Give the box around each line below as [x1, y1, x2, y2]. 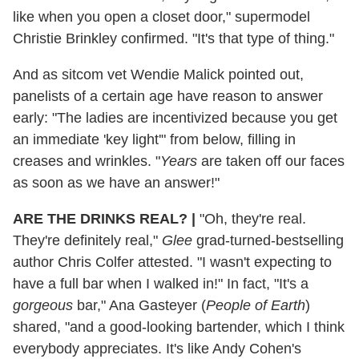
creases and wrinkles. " [13, 152, 160, 169]
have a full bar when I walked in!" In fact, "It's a [13, 275, 309, 292]
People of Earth [206, 296, 305, 313]
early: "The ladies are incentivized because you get [13, 109, 337, 126]
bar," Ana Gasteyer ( [73, 296, 206, 313]
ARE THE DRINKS [13, 210, 139, 227]
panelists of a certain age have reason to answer [13, 87, 323, 104]
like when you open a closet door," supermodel [13, 8, 310, 25]
